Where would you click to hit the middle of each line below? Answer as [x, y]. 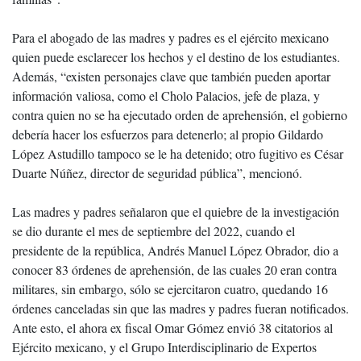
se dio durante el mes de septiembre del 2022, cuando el [154, 231]
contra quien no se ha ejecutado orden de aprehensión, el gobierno [180, 115]
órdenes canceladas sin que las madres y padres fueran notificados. [180, 308]
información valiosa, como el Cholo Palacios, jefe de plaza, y [166, 95]
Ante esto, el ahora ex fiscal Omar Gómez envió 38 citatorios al [172, 328]
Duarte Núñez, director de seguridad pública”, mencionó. [157, 173]
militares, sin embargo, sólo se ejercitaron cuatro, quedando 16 [170, 289]
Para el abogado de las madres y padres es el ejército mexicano [170, 37]
